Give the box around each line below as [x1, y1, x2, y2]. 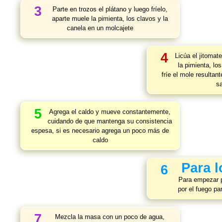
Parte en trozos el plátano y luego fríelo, [52, 5, 167, 13]
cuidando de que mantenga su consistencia [48, 117, 172, 125]
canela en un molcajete [67, 24, 133, 32]
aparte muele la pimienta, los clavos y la [52, 15, 168, 22]
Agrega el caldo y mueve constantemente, [49, 108, 170, 115]
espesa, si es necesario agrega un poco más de [31, 127, 169, 134]
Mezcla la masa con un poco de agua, [55, 213, 165, 221]
